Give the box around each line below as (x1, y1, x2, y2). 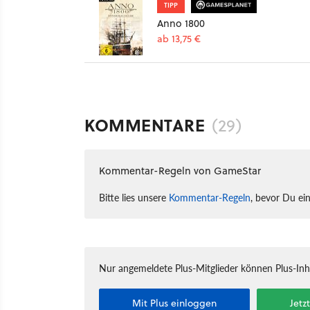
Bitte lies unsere (99, 190, 169, 204)
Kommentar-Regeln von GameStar (99, 163, 261, 178)
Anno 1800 (157, 15, 205, 30)
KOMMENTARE (84, 112, 205, 137)
